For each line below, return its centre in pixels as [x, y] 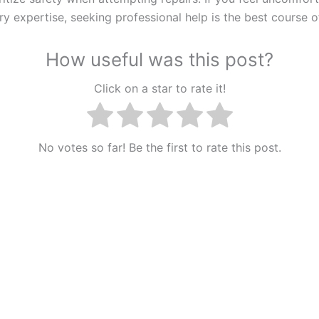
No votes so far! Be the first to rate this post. [159, 147]
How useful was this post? [159, 59]
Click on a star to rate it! [159, 88]
